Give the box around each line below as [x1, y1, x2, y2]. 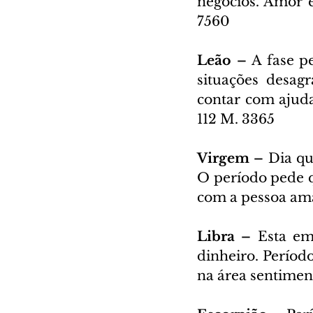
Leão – [197, 52, 252, 68]
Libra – [197, 228, 258, 245]
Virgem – [197, 150, 268, 166]
